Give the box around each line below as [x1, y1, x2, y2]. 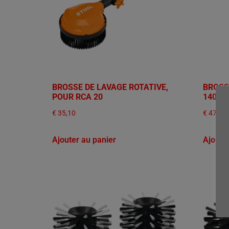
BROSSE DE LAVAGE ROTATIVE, [52, 82, 168, 93]
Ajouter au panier [52, 135, 116, 145]
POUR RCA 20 [52, 92, 103, 102]
